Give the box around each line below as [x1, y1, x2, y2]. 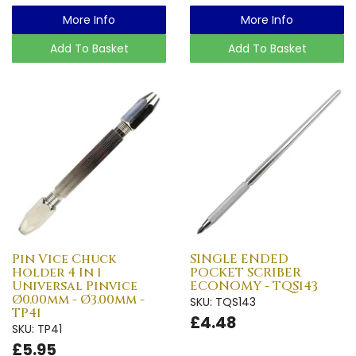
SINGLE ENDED [190, 250, 288, 268]
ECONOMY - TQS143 [190, 277, 318, 295]
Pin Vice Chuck [12, 250, 116, 268]
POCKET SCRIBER [190, 263, 301, 281]
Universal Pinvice [12, 277, 137, 295]
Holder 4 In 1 [12, 263, 102, 281]
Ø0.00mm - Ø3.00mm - [12, 290, 145, 308]
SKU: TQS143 [190, 293, 256, 310]
